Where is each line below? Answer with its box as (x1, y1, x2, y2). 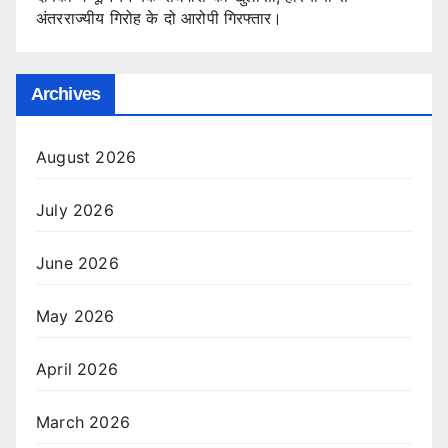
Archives (31, 83, 100, 104)
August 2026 (36, 146, 137, 167)
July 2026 (36, 199, 114, 220)
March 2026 (36, 411, 130, 432)
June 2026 (36, 252, 119, 273)
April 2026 (36, 358, 118, 379)
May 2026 (36, 305, 115, 326)
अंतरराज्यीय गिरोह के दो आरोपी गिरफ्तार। (36, 8, 283, 29)
